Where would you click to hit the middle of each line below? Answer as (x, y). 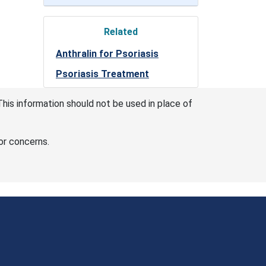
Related (121, 32)
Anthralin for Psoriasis (107, 54)
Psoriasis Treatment (102, 74)
